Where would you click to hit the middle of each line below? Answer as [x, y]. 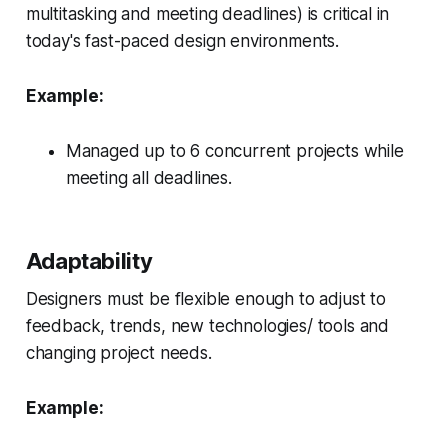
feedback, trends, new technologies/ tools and [207, 325]
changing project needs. [118, 352]
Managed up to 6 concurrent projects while [234, 150]
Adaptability [89, 260]
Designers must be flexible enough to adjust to [205, 298]
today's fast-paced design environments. [182, 40]
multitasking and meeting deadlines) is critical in [207, 13]
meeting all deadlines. [148, 177]
